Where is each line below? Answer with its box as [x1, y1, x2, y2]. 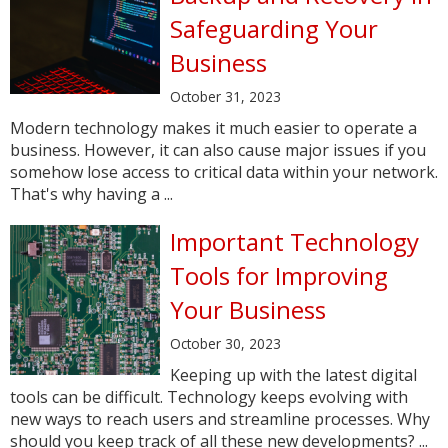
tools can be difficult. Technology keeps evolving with [10, 386, 408, 408]
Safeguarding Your [170, 12, 378, 45]
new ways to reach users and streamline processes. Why [10, 408, 430, 430]
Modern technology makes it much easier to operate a [10, 117, 417, 139]
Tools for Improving [170, 259, 388, 292]
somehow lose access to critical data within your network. [10, 161, 438, 183]
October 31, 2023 [170, 87, 281, 106]
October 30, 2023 [170, 334, 281, 353]
